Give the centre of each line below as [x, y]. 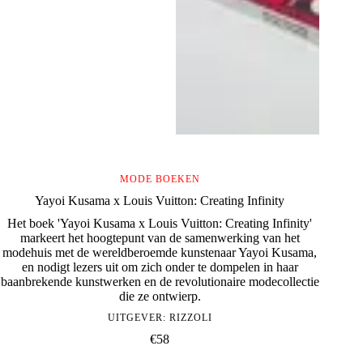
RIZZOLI [190, 318]
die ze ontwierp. [160, 297]
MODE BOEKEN [160, 179]
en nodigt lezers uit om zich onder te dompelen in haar [160, 267]
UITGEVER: [138, 318]
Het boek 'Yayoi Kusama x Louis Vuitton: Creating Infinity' [160, 224]
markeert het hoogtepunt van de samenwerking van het [160, 238]
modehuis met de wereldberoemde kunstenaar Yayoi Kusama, [160, 253]
